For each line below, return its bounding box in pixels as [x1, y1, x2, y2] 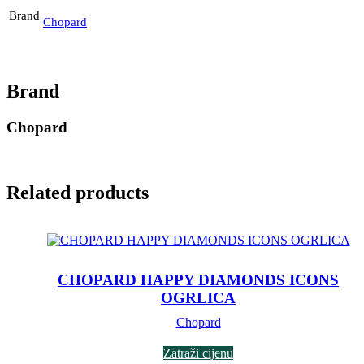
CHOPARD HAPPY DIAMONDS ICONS [58, 271, 339, 288]
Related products [6, 182, 149, 204]
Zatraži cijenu [163, 345, 233, 360]
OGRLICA [161, 288, 236, 306]
